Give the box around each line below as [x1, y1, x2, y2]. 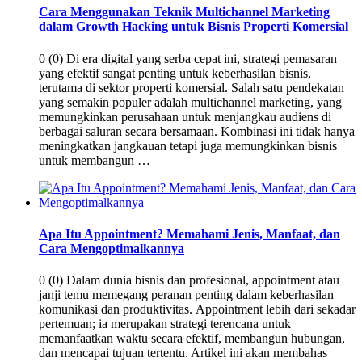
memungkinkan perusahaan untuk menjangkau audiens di [39, 109, 331, 124]
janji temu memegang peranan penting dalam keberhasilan [39, 288, 334, 302]
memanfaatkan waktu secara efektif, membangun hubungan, [39, 331, 345, 346]
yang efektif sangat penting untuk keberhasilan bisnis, [39, 65, 311, 80]
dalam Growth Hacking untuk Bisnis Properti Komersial [39, 19, 348, 34]
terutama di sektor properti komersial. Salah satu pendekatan [39, 80, 344, 95]
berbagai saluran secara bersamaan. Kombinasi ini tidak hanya [39, 124, 355, 138]
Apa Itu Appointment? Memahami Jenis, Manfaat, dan [39, 226, 340, 241]
